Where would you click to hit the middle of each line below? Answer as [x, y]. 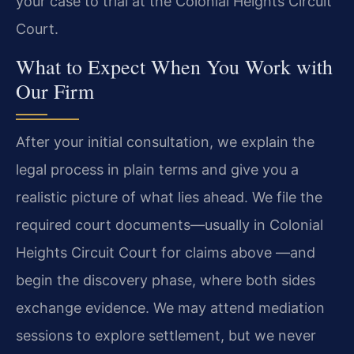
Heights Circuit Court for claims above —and [166, 252]
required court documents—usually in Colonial [169, 224]
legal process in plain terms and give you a [157, 169]
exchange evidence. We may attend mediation [170, 307]
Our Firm [55, 90]
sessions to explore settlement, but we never [166, 335]
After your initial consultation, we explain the [165, 141]
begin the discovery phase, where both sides [166, 280]
